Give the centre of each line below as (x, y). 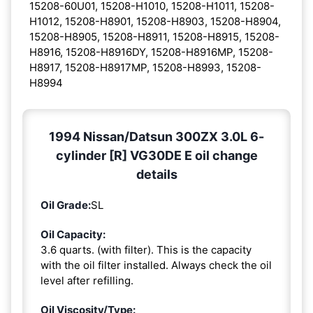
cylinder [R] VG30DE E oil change (156, 155)
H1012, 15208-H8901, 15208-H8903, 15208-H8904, (155, 21)
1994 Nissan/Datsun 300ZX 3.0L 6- (156, 136)
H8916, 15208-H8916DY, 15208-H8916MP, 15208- (151, 52)
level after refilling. (87, 280)
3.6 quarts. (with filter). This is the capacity (146, 249)
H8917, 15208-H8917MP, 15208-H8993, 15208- (145, 67)
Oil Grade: (66, 205)
